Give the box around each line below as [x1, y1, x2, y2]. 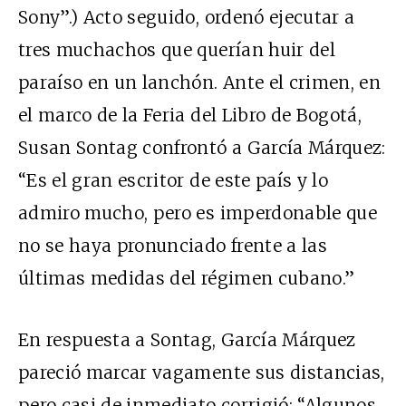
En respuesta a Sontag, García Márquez [18, 329, 356, 352]
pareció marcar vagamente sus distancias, [18, 362, 385, 384]
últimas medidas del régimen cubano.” [18, 267, 355, 290]
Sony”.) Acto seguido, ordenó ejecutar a [18, 6, 355, 29]
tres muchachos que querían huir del [18, 39, 335, 62]
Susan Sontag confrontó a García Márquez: [18, 137, 386, 159]
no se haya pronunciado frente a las [18, 235, 327, 257]
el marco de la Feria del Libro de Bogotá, [18, 104, 362, 127]
